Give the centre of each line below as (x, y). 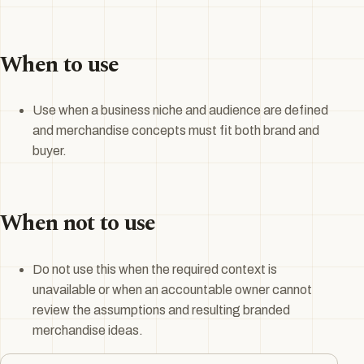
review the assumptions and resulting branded (161, 310)
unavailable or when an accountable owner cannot (172, 289)
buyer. (50, 151)
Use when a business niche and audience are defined (180, 110)
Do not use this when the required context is (155, 269)
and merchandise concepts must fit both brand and (176, 131)
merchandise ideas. (88, 330)
